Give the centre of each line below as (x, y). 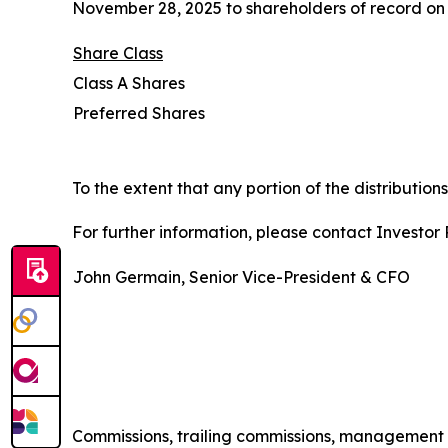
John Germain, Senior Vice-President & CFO (241, 276)
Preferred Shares (139, 112)
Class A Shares (129, 82)
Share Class (118, 52)
